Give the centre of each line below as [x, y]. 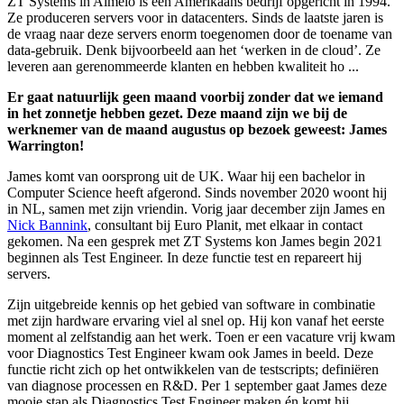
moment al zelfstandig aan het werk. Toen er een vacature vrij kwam [201, 337]
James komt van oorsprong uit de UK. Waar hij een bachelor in [186, 177]
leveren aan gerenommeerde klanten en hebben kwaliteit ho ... [183, 67]
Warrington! [46, 146]
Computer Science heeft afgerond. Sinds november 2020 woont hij [197, 193]
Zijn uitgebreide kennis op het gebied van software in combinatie [191, 305]
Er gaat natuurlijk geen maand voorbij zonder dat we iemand [195, 97]
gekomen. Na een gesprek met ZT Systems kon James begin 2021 [195, 242]
